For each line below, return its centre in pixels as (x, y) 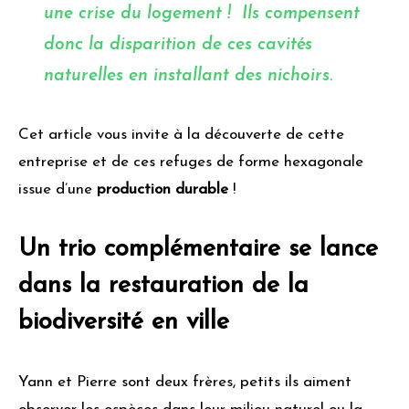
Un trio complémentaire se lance (198, 249)
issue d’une (58, 189)
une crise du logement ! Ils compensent (202, 14)
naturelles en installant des (156, 76)
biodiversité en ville (124, 322)
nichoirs (299, 76)
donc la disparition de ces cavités (178, 45)
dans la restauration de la (163, 286)
